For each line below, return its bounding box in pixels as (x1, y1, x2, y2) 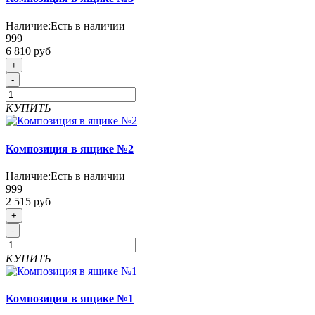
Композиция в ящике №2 (6, 142, 134, 155)
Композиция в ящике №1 (6, 292, 134, 305)
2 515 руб (6, 195, 51, 207)
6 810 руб (6, 45, 51, 58)
